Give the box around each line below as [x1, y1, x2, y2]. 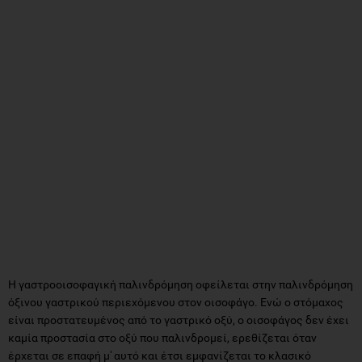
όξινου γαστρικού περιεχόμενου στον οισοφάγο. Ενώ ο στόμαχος [8, 295, 343, 309]
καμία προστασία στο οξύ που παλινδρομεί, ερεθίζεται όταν [8, 330, 317, 344]
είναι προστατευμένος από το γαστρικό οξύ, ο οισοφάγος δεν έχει [8, 313, 349, 326]
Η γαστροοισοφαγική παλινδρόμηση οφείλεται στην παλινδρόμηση [8, 277, 353, 291]
